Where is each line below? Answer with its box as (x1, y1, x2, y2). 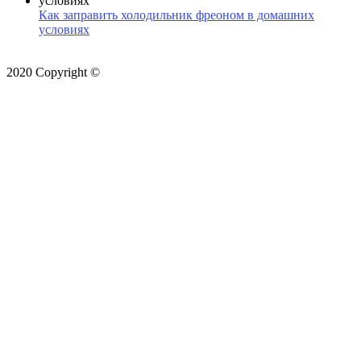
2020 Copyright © (6, 64, 100, 79)
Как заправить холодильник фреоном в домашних (39, 7, 314, 22)
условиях (39, 22, 89, 36)
